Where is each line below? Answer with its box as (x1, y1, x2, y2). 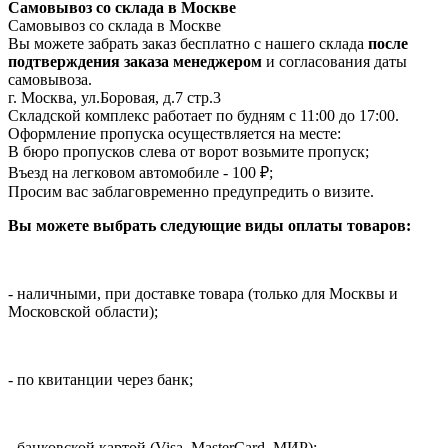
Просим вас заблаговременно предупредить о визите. (8, 182, 378, 200)
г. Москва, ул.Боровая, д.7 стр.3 (8, 88, 221, 106)
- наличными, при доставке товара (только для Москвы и (8, 284, 398, 302)
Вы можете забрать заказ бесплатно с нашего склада (8, 34, 368, 52)
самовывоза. (8, 70, 92, 88)
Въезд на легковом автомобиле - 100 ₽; (8, 163, 277, 181)
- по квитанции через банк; (8, 370, 193, 388)
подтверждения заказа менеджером (8, 52, 262, 70)
